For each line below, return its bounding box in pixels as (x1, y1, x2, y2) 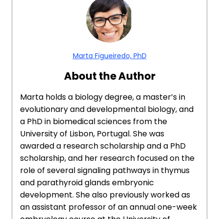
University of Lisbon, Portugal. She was (20, 128, 164, 139)
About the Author (64, 69, 155, 83)
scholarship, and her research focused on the (20, 153, 195, 164)
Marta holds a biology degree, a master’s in (20, 91, 185, 103)
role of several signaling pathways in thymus (20, 165, 190, 176)
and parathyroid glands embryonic (20, 177, 154, 188)
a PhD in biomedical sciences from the (20, 116, 167, 127)
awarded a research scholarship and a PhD (20, 140, 186, 152)
